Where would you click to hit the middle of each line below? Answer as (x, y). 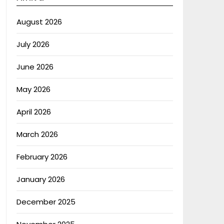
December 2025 (46, 202)
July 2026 (33, 44)
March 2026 (37, 134)
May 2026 (33, 89)
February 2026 (42, 157)
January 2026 (40, 179)
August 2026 (39, 22)
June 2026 (35, 67)
